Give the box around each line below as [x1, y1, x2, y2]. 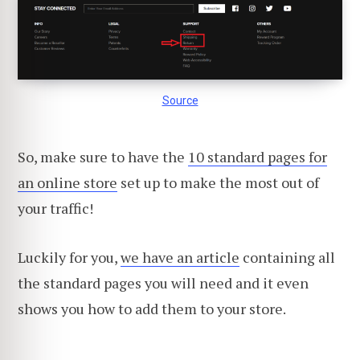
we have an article [121, 247, 239, 268]
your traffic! [18, 198, 93, 218]
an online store [18, 172, 117, 192]
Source [162, 93, 198, 107]
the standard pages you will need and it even [18, 273, 309, 293]
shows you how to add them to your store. [18, 299, 286, 319]
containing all [239, 247, 335, 268]
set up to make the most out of [117, 172, 319, 192]
